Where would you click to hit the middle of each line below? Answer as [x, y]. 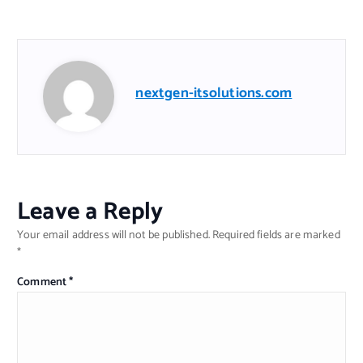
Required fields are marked [276, 236]
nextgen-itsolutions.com [214, 94]
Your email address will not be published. [113, 236]
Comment [43, 283]
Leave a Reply [90, 212]
